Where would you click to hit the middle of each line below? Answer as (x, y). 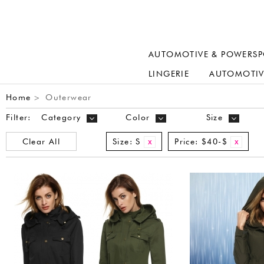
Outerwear (67, 97)
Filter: (19, 117)
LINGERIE (169, 74)
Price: (187, 141)
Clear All (41, 141)
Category (61, 117)
